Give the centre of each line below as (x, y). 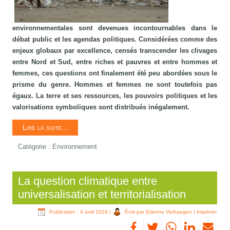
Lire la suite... (45, 128)
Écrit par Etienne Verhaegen (159, 212)
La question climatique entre (88, 181)
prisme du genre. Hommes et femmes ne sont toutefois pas (115, 85)
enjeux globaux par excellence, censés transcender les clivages (115, 51)
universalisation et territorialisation (102, 195)
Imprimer (207, 212)
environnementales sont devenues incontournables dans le (115, 28)
